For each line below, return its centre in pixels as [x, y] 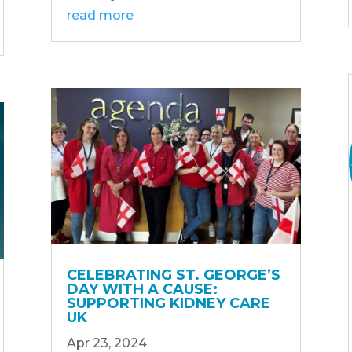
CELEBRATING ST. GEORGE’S [173, 275]
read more [100, 15]
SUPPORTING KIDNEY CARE [168, 304]
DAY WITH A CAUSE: [142, 290]
